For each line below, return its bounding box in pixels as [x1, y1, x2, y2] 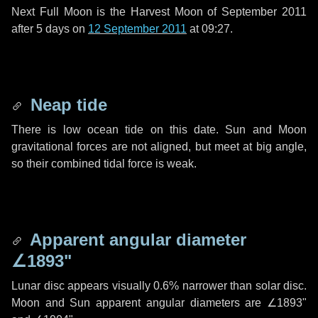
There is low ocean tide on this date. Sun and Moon [11, 124, 307, 136]
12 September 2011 [88, 23, 187, 35]
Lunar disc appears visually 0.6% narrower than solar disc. [11, 280, 307, 292]
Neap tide [26, 95, 107, 114]
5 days [36, 23, 70, 35]
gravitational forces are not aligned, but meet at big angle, [11, 141, 307, 153]
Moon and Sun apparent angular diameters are [11, 297, 267, 309]
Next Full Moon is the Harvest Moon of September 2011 [11, 6, 307, 18]
